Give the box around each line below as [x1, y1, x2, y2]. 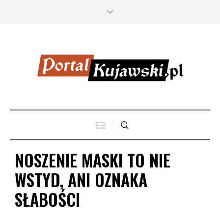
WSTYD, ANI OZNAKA [15, 167, 147, 192]
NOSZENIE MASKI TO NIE [15, 147, 170, 172]
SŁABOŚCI [15, 187, 80, 212]
